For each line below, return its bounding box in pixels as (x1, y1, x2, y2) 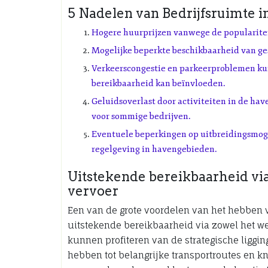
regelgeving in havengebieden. (92, 144, 217, 155)
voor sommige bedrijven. (92, 111, 191, 122)
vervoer (68, 183, 118, 199)
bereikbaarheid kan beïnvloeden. (92, 78, 226, 89)
